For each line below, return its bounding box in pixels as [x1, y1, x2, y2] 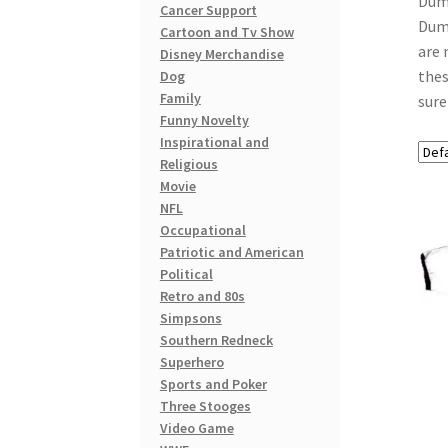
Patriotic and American [159, 243, 304, 262]
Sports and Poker [159, 375, 267, 394]
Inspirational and [159, 133, 269, 152]
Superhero [159, 353, 224, 372]
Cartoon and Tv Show [159, 23, 294, 42]
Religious [159, 155, 218, 174]
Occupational [159, 221, 246, 240]
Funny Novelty [159, 111, 249, 130]
